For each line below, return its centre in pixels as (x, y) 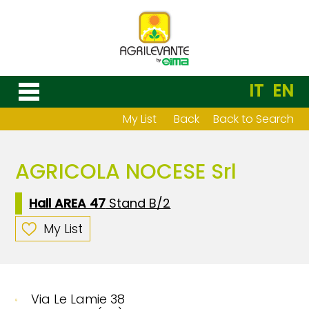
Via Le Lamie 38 (78, 299)
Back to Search (253, 119)
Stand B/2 (138, 203)
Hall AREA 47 (68, 203)
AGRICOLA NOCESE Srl (126, 172)
